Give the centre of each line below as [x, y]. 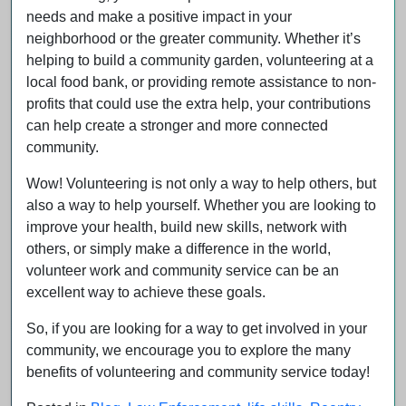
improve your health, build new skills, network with [187, 227]
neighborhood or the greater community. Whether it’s [193, 38]
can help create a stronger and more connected [177, 125]
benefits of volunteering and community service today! [198, 372]
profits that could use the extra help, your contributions [198, 103]
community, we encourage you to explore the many [188, 350]
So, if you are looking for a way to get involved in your [197, 328]
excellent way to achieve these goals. [146, 292]
